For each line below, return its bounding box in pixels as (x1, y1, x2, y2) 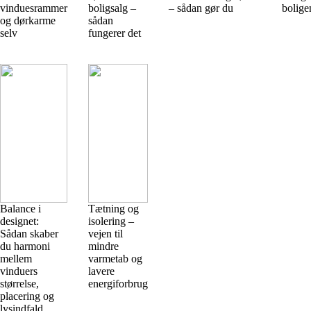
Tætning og (88, 203, 139, 215)
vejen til (88, 228, 123, 239)
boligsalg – (88, 2, 136, 14)
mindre (88, 240, 119, 252)
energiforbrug (88, 278, 148, 289)
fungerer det (88, 27, 141, 39)
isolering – (88, 215, 134, 227)
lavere (88, 265, 115, 277)
